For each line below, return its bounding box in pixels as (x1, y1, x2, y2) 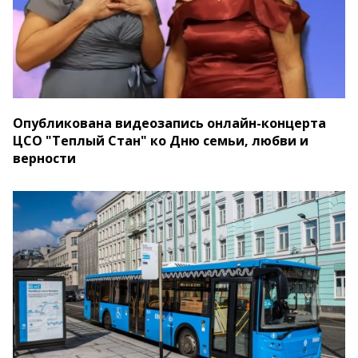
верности (13, 149, 76, 168)
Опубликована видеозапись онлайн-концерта (13, 114, 326, 133)
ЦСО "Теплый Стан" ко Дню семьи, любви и (13, 132, 308, 150)
